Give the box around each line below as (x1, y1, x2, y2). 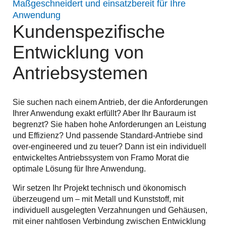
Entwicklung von (13, 42, 144, 63)
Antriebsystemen (13, 63, 148, 83)
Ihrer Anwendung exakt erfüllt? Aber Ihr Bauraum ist (13, 108, 196, 118)
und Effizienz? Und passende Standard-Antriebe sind (13, 131, 203, 140)
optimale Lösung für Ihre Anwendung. (13, 164, 146, 173)
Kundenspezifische (13, 21, 165, 42)
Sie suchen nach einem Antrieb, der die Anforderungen (13, 97, 208, 106)
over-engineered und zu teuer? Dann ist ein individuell (13, 142, 206, 151)
